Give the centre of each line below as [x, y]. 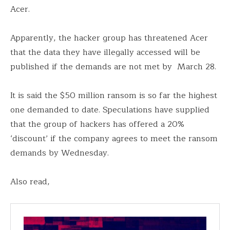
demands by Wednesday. [60, 153]
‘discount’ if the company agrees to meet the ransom [114, 139]
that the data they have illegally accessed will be [105, 53]
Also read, [30, 182]
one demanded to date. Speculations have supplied [110, 110]
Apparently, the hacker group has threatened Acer [109, 38]
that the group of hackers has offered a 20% [97, 124]
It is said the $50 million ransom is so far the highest [114, 96]
